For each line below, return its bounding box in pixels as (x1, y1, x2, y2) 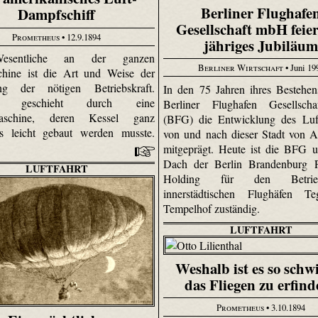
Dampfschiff (18, 4, 96, 26)
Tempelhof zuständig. (163, 200, 263, 216)
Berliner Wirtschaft (197, 61, 283, 75)
